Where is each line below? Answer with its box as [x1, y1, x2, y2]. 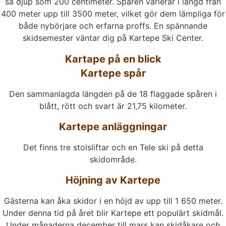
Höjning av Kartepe [66, 174, 160, 187]
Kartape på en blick [65, 52, 161, 65]
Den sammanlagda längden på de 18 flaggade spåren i [9, 88, 217, 99]
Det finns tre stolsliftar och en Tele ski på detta [23, 142, 203, 153]
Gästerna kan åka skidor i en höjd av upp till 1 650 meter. [4, 196, 222, 206]
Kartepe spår [80, 67, 146, 79]
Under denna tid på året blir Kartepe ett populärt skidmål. [3, 208, 223, 218]
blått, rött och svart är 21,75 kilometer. [39, 100, 187, 111]
